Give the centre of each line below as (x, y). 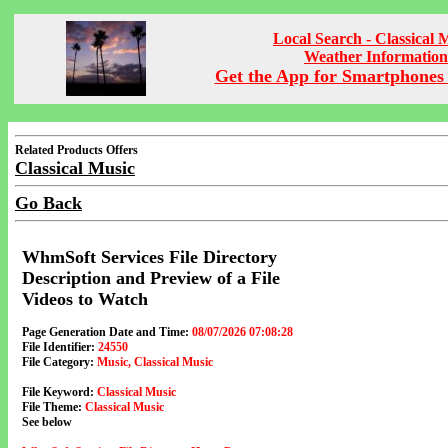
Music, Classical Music (155, 362)
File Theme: (52, 407)
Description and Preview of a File (151, 278)
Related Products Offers (76, 150)
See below (47, 422)
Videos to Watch (85, 299)
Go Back (48, 203)
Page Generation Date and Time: (105, 332)
